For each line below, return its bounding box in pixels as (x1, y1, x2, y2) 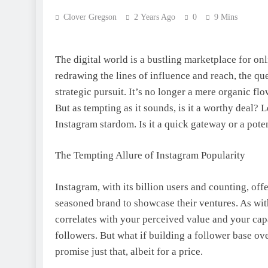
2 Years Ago (134, 13, 175, 22)
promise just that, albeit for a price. (55, 245, 203, 257)
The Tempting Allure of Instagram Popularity (55, 150, 245, 161)
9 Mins (214, 13, 237, 22)
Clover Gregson (63, 13, 117, 22)
